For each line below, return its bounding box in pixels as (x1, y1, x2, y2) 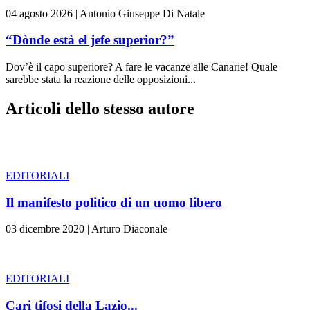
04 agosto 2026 (6, 7, 73, 19)
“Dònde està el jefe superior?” (6, 33, 174, 48)
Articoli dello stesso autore (6, 99, 194, 118)
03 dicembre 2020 (6, 223, 84, 235)
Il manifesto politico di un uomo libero (6, 194, 222, 210)
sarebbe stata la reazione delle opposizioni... (6, 73, 196, 85)
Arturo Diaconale (91, 223, 167, 235)
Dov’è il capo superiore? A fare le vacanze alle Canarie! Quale (6, 61, 277, 73)
